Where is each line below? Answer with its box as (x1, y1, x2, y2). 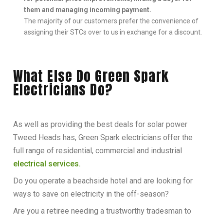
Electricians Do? (13, 79, 112, 100)
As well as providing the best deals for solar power (13, 119, 187, 129)
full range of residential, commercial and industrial (13, 145, 182, 155)
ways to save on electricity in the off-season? (13, 189, 169, 199)
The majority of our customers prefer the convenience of (24, 17, 199, 25)
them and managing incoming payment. (24, 5, 152, 14)
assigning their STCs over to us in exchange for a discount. (24, 28, 202, 36)
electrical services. (13, 159, 81, 168)
